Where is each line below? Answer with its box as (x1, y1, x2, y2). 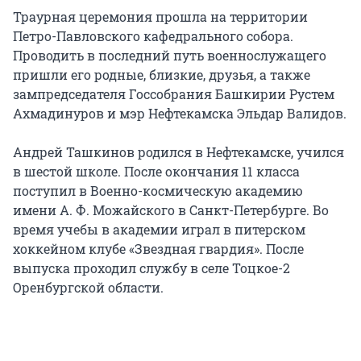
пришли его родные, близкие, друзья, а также (13, 66, 310, 84)
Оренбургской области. (13, 279, 164, 297)
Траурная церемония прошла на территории (13, 8, 308, 26)
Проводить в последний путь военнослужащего (13, 47, 326, 64)
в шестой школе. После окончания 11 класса (13, 163, 300, 180)
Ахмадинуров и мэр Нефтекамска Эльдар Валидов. (13, 105, 346, 122)
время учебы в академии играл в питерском (13, 221, 305, 239)
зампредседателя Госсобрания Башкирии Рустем (13, 85, 334, 103)
